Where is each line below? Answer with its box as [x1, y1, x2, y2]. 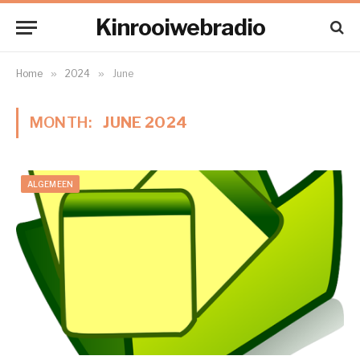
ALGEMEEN [27, 179, 74, 189]
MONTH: [30, 113, 96, 132]
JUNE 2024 [103, 113, 188, 132]
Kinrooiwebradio [95, 14, 265, 41]
